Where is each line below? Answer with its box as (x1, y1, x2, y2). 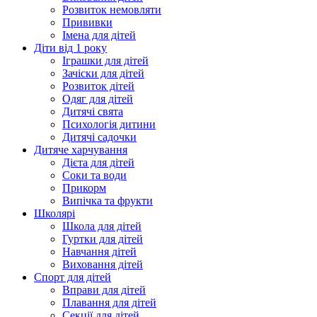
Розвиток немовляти (62, 4, 161, 16)
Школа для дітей (62, 220, 142, 233)
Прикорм (62, 182, 106, 195)
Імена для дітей (62, 29, 136, 42)
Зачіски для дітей (62, 67, 144, 80)
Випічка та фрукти (62, 195, 153, 207)
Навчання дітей (62, 246, 137, 258)
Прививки (62, 16, 113, 29)
